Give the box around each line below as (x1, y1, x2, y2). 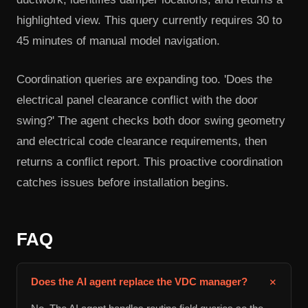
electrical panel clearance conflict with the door (16, 93, 258, 107)
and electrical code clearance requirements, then (16, 134, 267, 148)
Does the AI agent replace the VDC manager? (31, 276, 247, 288)
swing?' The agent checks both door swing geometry (16, 113, 285, 127)
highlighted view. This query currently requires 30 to (16, 14, 282, 27)
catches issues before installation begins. (16, 175, 229, 189)
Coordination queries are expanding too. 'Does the (16, 72, 272, 86)
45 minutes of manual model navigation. (16, 34, 220, 48)
